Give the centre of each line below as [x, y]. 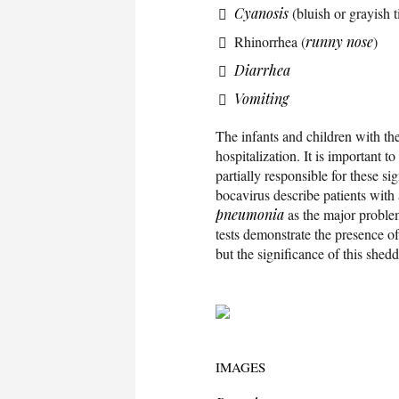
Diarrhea [262, 69]
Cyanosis [261, 12]
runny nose [339, 41]
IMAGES [240, 366]
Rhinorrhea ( [270, 41]
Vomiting [261, 98]
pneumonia [250, 214]
